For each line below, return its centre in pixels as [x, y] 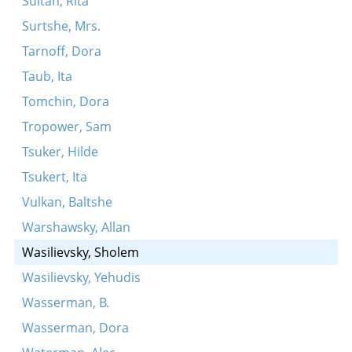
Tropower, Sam [66, 126]
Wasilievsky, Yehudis [81, 277]
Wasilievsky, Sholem [80, 252]
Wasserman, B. [65, 302]
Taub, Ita [47, 76]
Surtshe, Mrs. [61, 26]
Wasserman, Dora [75, 328]
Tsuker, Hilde [60, 152]
